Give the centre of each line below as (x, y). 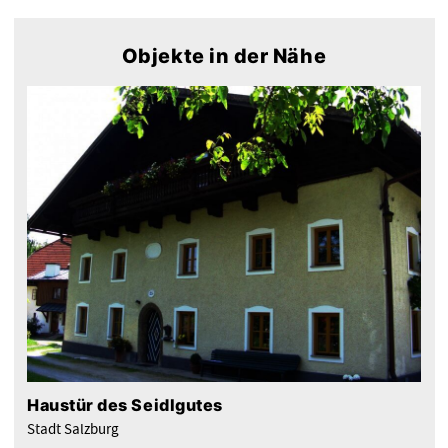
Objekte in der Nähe (224, 56)
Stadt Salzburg (73, 428)
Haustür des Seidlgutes (125, 405)
